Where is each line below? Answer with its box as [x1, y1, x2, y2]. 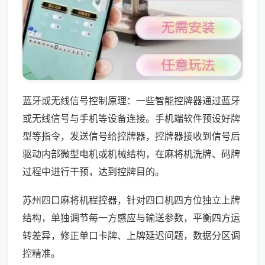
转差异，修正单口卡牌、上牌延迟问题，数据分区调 [22, 229, 240, 241]
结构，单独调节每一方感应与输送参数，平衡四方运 [22, 211, 240, 224]
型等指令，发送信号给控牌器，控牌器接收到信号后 [22, 130, 240, 142]
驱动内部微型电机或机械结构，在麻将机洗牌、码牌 [22, 147, 240, 160]
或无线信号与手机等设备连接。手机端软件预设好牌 [22, 112, 240, 124]
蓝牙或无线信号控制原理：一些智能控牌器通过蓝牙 [22, 94, 240, 106]
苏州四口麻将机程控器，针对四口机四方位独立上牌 [22, 193, 240, 206]
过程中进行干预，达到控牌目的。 [22, 165, 164, 177]
